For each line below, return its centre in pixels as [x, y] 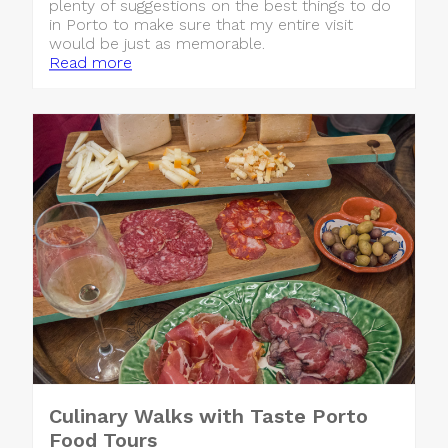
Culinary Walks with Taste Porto [208, 415]
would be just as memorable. [157, 44]
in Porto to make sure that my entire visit [201, 25]
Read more [90, 63]
